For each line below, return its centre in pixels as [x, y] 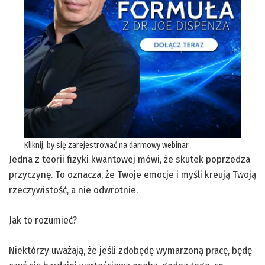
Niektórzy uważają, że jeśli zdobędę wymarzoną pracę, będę [130, 250]
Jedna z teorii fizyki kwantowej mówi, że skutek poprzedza [130, 159]
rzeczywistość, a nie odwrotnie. [73, 190]
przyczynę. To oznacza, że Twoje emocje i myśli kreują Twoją [132, 174]
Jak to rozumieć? [43, 220]
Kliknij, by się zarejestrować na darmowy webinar [106, 145]
